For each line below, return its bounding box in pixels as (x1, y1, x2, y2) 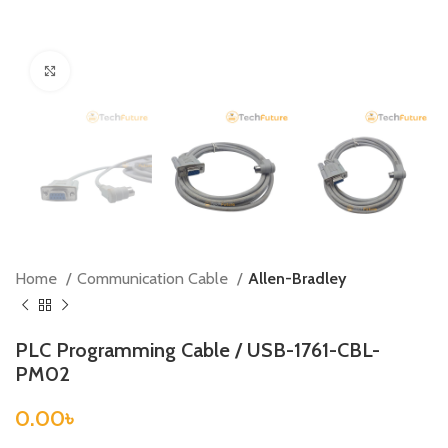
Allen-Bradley (248, 268, 346, 289)
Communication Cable (77, 268, 232, 289)
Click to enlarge (70, 63, 159, 79)
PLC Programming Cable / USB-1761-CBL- (15, 338, 380, 363)
